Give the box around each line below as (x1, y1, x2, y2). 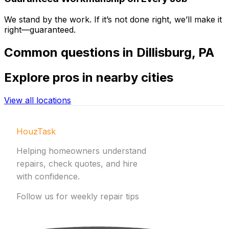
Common (4, 44, 61, 60)
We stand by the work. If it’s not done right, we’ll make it (4, 14, 222, 25)
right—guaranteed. (4, 24, 76, 35)
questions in (61, 44, 136, 60)
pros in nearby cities (53, 70, 173, 85)
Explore (4, 70, 53, 85)
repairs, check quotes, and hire (16, 158, 138, 169)
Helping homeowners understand (16, 145, 146, 156)
